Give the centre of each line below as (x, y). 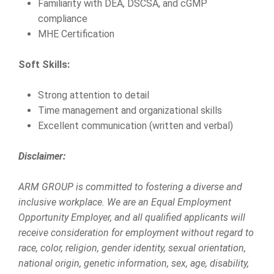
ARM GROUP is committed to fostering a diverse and (130, 187)
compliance (63, 19)
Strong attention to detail (94, 95)
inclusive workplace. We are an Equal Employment (125, 202)
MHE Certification (76, 34)
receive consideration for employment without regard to (136, 233)
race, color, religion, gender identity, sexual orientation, (132, 248)
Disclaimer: (42, 156)
